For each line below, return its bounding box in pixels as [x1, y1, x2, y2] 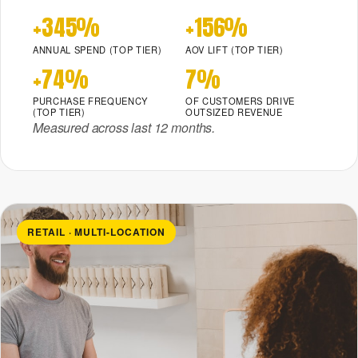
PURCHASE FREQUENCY [33, 93, 149, 107]
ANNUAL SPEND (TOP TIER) [33, 42, 162, 56]
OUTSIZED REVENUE [185, 105, 283, 118]
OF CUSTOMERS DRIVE [185, 93, 296, 107]
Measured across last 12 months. [33, 117, 216, 137]
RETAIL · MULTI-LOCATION [26, 225, 165, 240]
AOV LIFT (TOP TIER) [185, 42, 284, 56]
